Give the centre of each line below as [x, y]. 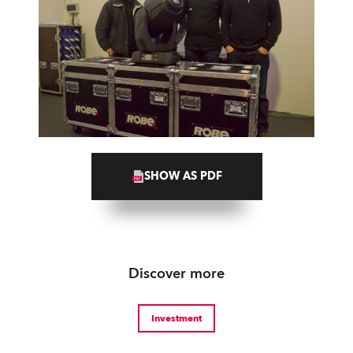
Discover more [176, 274]
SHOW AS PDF [183, 176]
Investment [176, 318]
